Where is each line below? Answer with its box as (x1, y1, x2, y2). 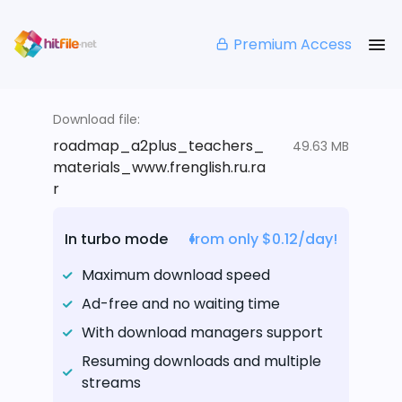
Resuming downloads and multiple (82, 351, 321, 372)
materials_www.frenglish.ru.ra (53, 157, 266, 179)
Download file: (53, 110, 140, 129)
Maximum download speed (82, 265, 270, 286)
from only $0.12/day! (189, 229, 337, 250)
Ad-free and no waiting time (82, 293, 280, 315)
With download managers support (82, 322, 323, 344)
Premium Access (233, 33, 352, 55)
